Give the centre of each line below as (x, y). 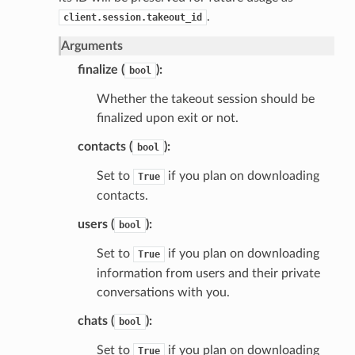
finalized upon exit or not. (167, 118)
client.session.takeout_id (132, 17)
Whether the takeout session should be (205, 99)
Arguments (92, 46)
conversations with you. (163, 292)
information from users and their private (208, 273)
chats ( (95, 321)
